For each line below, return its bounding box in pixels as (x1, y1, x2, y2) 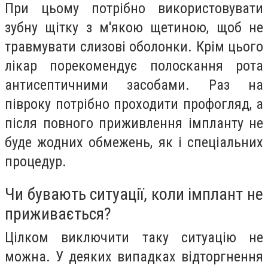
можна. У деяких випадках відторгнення (5, 248, 263, 265)
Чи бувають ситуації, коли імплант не (5, 184, 263, 204)
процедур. (5, 153, 66, 170)
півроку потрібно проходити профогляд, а (5, 96, 263, 113)
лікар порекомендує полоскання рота (5, 57, 263, 75)
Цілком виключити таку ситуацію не (5, 229, 263, 246)
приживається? (5, 203, 111, 224)
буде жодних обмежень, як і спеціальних (5, 134, 263, 151)
